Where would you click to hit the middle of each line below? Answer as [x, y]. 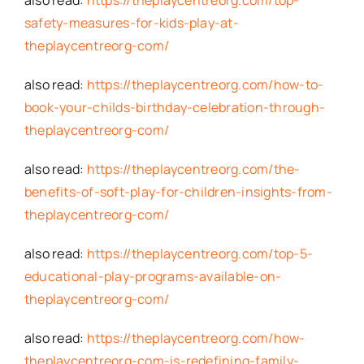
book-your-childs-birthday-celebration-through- [175, 107]
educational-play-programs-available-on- [153, 276]
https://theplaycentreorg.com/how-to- [205, 84]
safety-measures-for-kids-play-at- [131, 22]
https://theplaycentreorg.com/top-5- [200, 253]
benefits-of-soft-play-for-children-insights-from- [178, 191]
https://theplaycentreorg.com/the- [193, 169]
